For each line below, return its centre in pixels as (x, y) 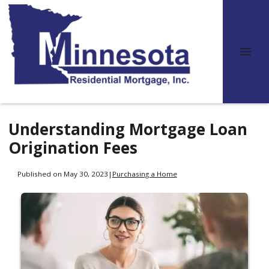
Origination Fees (73, 148)
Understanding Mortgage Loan (128, 129)
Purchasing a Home (144, 174)
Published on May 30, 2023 (62, 174)
